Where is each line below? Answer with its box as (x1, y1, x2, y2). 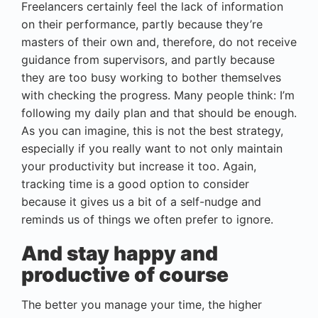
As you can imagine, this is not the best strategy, (21, 123, 283, 138)
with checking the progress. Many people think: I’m (21, 87, 295, 102)
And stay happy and (21, 241, 218, 265)
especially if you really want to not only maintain (21, 141, 283, 155)
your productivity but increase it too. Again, (21, 158, 256, 173)
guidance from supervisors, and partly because (21, 52, 275, 67)
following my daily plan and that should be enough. (21, 105, 297, 120)
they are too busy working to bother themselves (21, 70, 281, 84)
